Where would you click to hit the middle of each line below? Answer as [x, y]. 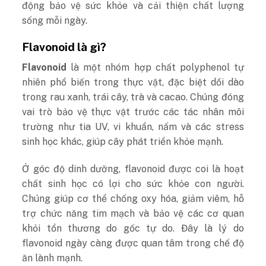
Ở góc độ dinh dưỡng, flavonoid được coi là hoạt [133, 169]
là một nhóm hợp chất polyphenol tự [155, 67]
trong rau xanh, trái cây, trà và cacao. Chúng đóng [133, 97]
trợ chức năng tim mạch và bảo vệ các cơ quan [133, 213]
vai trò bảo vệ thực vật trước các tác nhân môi [133, 112]
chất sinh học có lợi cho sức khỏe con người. [133, 183]
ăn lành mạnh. [53, 258]
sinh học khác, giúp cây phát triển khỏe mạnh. [123, 141]
